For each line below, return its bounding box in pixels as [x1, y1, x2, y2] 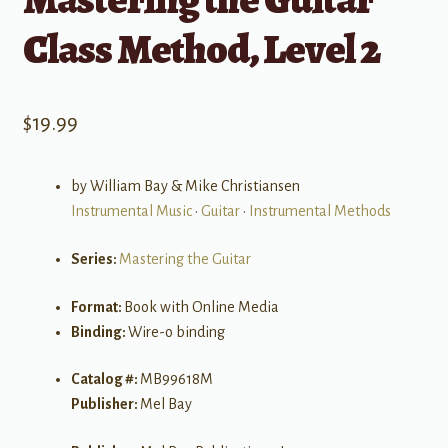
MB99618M [139, 371, 213, 388]
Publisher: [70, 396, 140, 413]
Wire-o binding [127, 323, 225, 340]
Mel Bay [139, 396, 192, 413]
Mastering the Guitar [118, 250, 251, 267]
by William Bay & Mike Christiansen [70, 178, 300, 195]
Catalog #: [70, 371, 140, 388]
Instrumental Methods [248, 203, 391, 220]
